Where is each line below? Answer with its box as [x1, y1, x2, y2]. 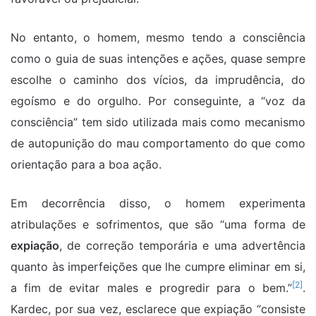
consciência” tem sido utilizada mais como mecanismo [11, 115, 305, 130]
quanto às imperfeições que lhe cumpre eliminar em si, [11, 260, 305, 274]
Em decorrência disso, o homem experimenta [11, 196, 305, 211]
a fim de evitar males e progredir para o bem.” [11, 281, 292, 296]
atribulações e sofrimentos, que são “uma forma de [11, 217, 305, 232]
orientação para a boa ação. [11, 157, 162, 172]
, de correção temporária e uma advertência [59, 238, 305, 253]
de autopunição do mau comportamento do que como [11, 136, 305, 151]
